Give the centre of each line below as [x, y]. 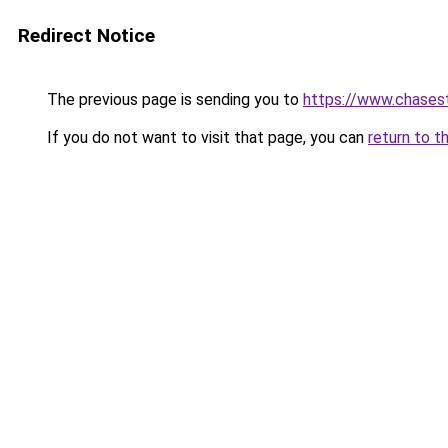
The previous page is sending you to [173, 99]
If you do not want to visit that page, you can [205, 137]
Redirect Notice [86, 35]
